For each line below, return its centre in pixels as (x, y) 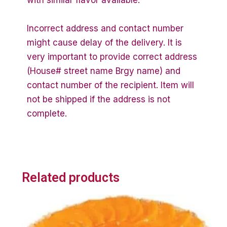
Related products (71, 177)
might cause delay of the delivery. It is (104, 42)
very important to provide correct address (112, 56)
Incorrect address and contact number (105, 28)
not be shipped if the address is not (99, 99)
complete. (47, 113)
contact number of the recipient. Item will (110, 85)
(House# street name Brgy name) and (104, 71)
